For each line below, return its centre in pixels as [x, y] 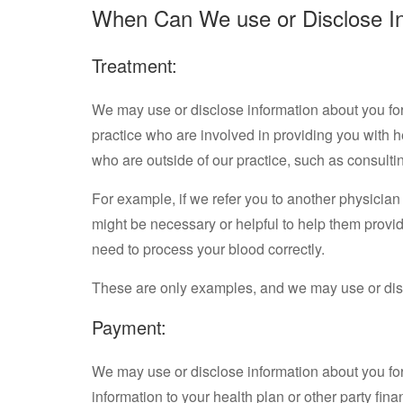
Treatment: [134, 65]
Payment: [129, 327]
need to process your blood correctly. [208, 249]
